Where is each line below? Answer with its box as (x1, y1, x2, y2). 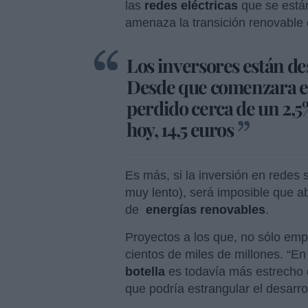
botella (125, 265, 168, 279)
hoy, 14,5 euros (126, 117, 234, 142)
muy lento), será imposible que (125, 186, 294, 200)
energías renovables (142, 203, 265, 217)
